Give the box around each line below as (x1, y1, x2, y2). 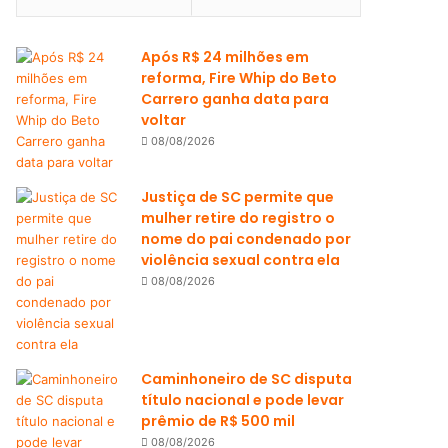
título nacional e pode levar (141, 390, 345, 410)
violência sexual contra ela (141, 250, 341, 270)
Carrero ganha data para (141, 89, 330, 109)
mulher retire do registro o (141, 208, 336, 228)
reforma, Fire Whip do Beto (141, 68, 338, 88)
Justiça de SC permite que (141, 187, 335, 207)
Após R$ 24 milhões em (141, 47, 310, 67)
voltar (141, 110, 187, 130)
